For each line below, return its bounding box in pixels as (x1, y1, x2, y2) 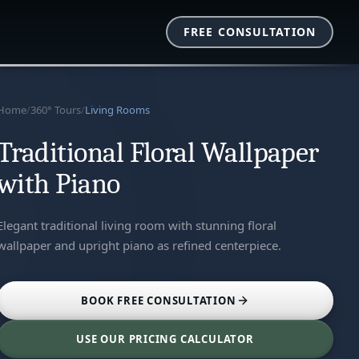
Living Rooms (85, 103, 150, 117)
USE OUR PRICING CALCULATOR (76, 331, 254, 346)
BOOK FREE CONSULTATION (81, 292, 236, 308)
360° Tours (30, 103, 81, 117)
